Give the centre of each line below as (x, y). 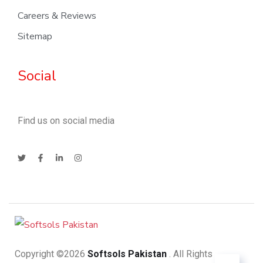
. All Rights (191, 254)
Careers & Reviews (57, 16)
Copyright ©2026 (51, 254)
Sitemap (35, 37)
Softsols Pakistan (127, 254)
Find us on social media (66, 121)
